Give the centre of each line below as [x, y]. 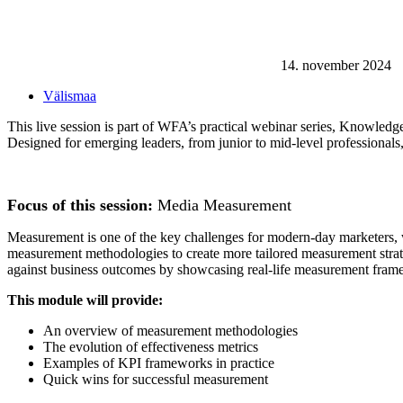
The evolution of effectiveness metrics [151, 346]
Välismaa [70, 95]
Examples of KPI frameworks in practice [159, 363]
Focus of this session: [80, 205]
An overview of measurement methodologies [170, 330]
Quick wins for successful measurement [156, 379]
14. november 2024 [334, 65]
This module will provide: [85, 300]
